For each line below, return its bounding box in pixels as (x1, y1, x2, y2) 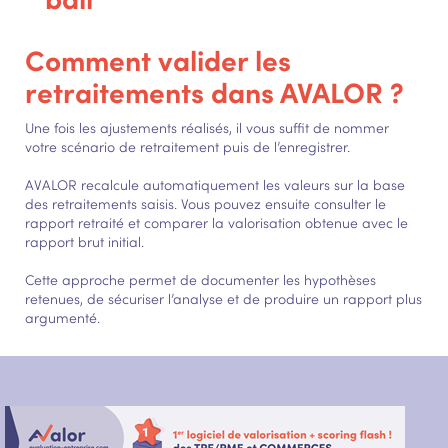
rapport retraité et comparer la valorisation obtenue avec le (25, 213, 408, 232)
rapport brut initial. (25, 232, 144, 251)
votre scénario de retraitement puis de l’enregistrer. (25, 137, 350, 156)
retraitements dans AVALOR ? (25, 72, 404, 111)
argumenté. (25, 308, 100, 327)
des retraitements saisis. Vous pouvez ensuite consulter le (25, 194, 386, 213)
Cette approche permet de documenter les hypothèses (25, 270, 376, 289)
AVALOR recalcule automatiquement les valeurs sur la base (25, 175, 405, 194)
